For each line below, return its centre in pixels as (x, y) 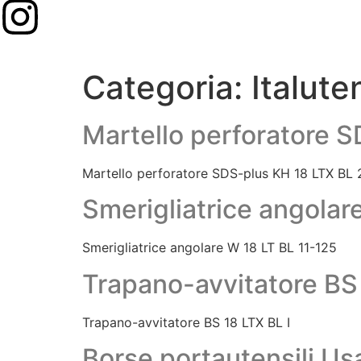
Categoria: (167, 87)
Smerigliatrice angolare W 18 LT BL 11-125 (210, 248)
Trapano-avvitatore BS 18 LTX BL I (186, 322)
